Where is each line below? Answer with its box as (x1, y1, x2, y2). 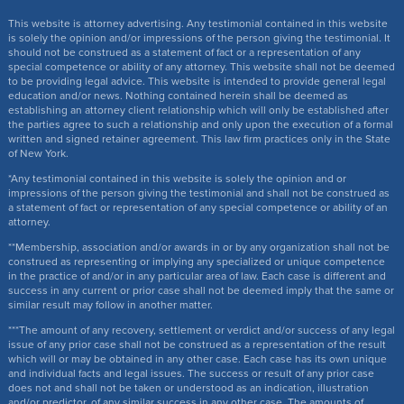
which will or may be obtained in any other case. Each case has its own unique (7, 353, 387, 366)
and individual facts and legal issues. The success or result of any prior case (7, 367, 374, 381)
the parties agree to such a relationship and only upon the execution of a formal (7, 118, 393, 132)
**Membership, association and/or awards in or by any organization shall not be (7, 241, 390, 254)
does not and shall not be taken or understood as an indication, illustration (7, 381, 369, 395)
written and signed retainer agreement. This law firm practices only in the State (7, 133, 390, 146)
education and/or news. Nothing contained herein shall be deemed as (7, 89, 348, 103)
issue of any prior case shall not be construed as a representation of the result (7, 338, 386, 352)
